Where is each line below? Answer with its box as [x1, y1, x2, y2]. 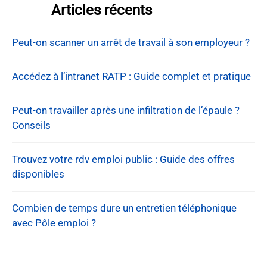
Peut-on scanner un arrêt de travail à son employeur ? [12, 36, 250, 49]
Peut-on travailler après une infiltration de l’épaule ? [12, 104, 240, 117]
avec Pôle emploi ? [12, 217, 96, 229]
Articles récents [51, 2, 152, 19]
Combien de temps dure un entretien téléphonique [12, 202, 237, 215]
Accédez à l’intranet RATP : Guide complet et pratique [12, 70, 251, 83]
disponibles [12, 168, 64, 181]
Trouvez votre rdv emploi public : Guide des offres [12, 153, 235, 166]
